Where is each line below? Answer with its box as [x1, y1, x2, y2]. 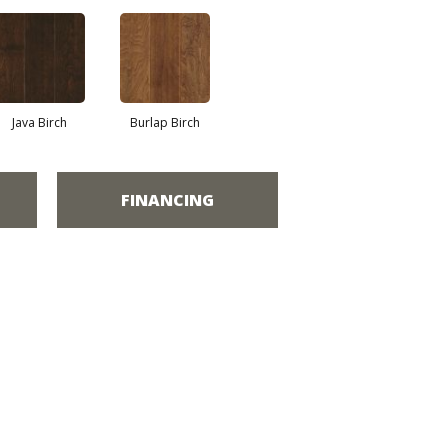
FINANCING [121, 188, 214, 211]
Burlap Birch [129, 114, 200, 131]
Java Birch [12, 114, 67, 131]
